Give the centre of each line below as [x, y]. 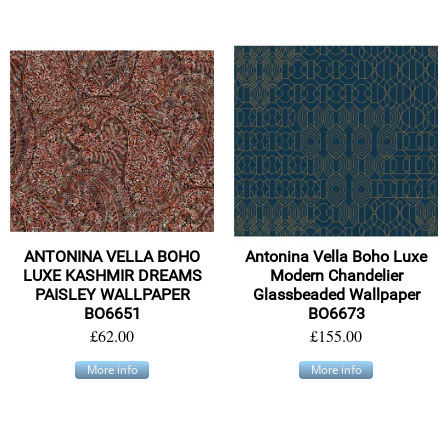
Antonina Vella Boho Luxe [336, 257]
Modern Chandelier [336, 276]
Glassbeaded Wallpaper [336, 295]
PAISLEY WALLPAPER [112, 295]
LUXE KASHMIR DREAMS [112, 276]
